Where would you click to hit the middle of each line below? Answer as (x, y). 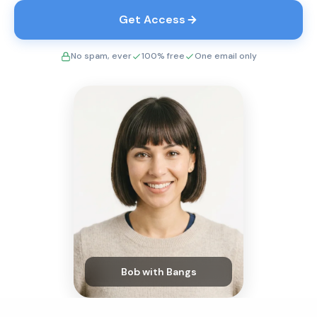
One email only (225, 56)
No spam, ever (101, 56)
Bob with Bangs (158, 272)
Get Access (152, 19)
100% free (163, 56)
